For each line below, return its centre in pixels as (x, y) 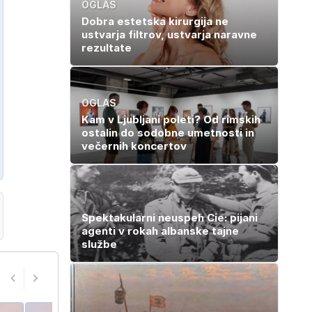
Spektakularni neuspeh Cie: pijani (170, 217)
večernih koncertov (134, 146)
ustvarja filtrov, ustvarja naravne (169, 34)
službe (99, 244)
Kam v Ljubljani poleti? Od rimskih (171, 119)
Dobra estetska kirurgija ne (155, 21)
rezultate (107, 47)
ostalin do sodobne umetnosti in (168, 132)
